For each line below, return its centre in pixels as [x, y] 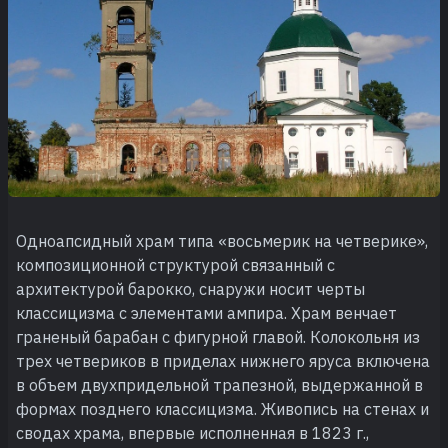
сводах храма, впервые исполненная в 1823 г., [192, 432]
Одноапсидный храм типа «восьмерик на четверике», [222, 240]
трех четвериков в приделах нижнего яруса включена [223, 360]
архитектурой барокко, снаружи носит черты [190, 288]
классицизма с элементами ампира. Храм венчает [206, 312]
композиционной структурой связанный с [175, 264]
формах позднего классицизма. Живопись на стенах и [222, 408]
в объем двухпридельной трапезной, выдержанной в [219, 384]
